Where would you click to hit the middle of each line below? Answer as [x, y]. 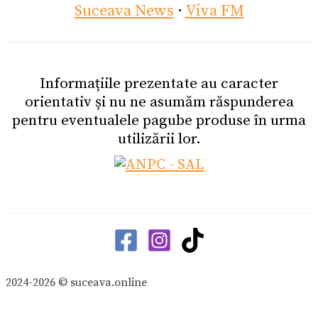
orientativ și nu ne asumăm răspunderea [159, 102]
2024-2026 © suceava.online [76, 282]
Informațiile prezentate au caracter [159, 83]
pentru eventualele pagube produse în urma [159, 120]
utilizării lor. [159, 139]
